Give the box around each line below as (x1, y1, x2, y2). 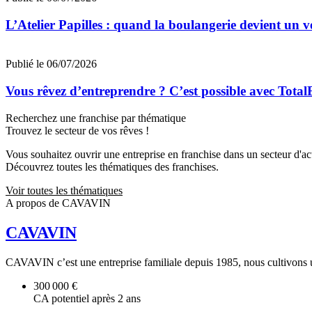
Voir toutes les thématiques (6, 184, 123, 196)
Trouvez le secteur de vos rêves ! (6, 124, 149, 136)
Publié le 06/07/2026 (6, 58, 97, 70)
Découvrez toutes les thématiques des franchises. (6, 160, 219, 173)
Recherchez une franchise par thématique (6, 111, 186, 124)
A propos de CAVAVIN (6, 196, 111, 209)
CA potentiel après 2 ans (33, 292, 141, 304)
